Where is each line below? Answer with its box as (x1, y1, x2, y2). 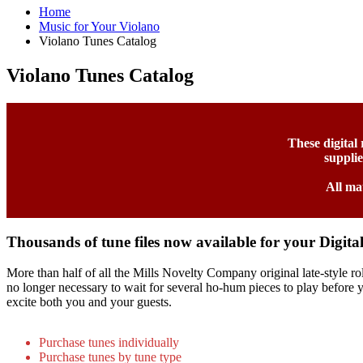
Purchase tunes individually (39, 335, 179, 350)
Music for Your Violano (39, 19, 160, 34)
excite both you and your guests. (6, 295, 172, 310)
